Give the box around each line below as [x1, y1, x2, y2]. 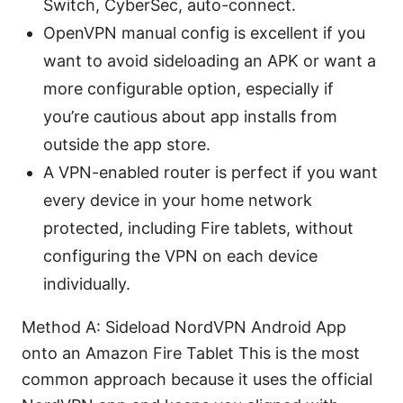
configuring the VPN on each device [43, 246, 318, 265]
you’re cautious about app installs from [43, 106, 337, 126]
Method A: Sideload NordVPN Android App [22, 317, 346, 336]
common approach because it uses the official [22, 369, 372, 389]
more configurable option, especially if [43, 78, 334, 98]
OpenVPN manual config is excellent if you [43, 22, 365, 42]
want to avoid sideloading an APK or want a [43, 50, 376, 70]
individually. [43, 273, 130, 293]
